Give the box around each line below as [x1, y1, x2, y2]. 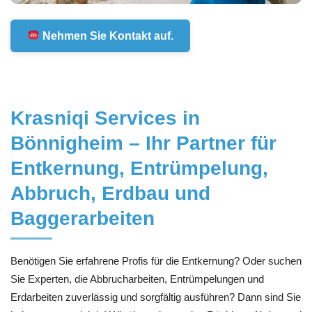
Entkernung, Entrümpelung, [10, 157, 268, 180]
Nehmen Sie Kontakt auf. [39, 29, 173, 42]
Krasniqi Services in [10, 107, 200, 130]
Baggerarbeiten [10, 208, 155, 230]
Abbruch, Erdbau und [10, 182, 210, 205]
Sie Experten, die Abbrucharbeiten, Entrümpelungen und [10, 273, 264, 286]
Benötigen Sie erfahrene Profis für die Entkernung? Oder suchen [10, 255, 302, 267]
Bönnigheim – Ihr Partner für [10, 132, 276, 155]
